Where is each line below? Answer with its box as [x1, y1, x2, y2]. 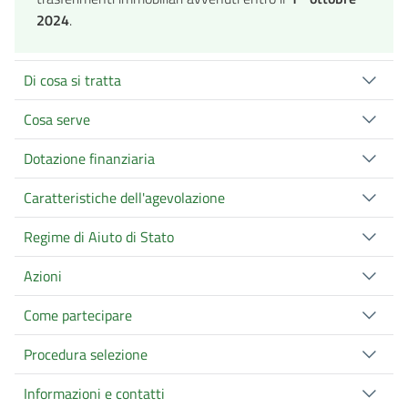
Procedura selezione [24, 342, 148, 365]
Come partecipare [24, 303, 132, 326]
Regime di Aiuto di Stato [24, 225, 174, 248]
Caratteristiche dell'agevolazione [24, 186, 225, 209]
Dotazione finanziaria [24, 147, 155, 169]
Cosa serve [24, 107, 90, 130]
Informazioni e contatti [24, 382, 165, 404]
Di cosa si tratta [24, 68, 121, 91]
